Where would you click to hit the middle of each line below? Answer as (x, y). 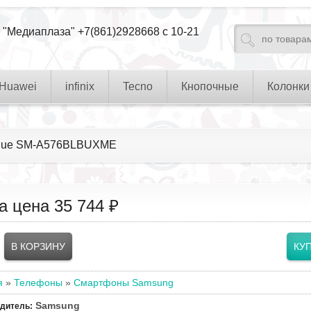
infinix (80, 86)
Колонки (288, 86)
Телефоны (38, 283)
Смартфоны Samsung (124, 283)
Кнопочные (210, 86)
